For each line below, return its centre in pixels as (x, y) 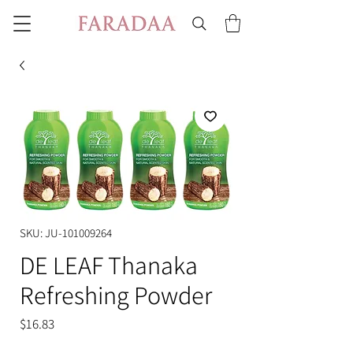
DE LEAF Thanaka (109, 264)
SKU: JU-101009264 (66, 232)
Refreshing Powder (116, 294)
